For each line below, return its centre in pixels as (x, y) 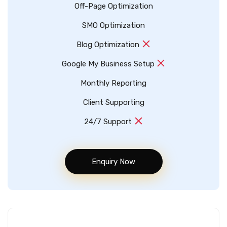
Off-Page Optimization (113, 6)
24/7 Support (109, 121)
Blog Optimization (109, 44)
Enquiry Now (113, 161)
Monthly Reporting (113, 83)
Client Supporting (113, 102)
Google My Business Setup (109, 64)
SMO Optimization (113, 25)
